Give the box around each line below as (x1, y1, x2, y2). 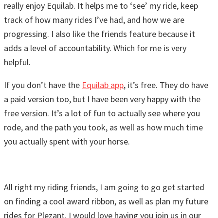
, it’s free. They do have (124, 79, 208, 91)
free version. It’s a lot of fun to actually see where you (4, 108, 200, 119)
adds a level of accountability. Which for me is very (4, 42, 186, 54)
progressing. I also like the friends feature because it (4, 28, 195, 40)
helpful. (4, 56, 31, 68)
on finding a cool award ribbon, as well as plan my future (4, 196, 208, 207)
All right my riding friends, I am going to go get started (4, 182, 204, 193)
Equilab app (82, 79, 124, 91)
